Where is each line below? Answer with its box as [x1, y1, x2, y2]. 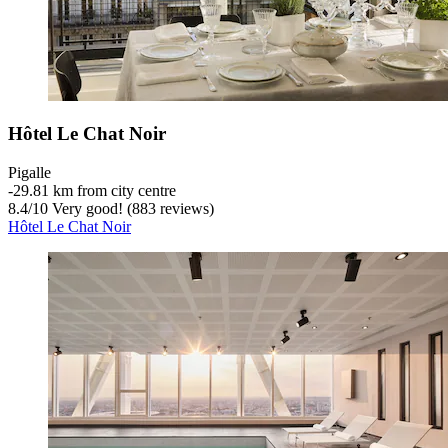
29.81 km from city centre [13, 182, 176, 200]
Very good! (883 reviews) [48, 200, 214, 218]
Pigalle [8, 164, 51, 182]
